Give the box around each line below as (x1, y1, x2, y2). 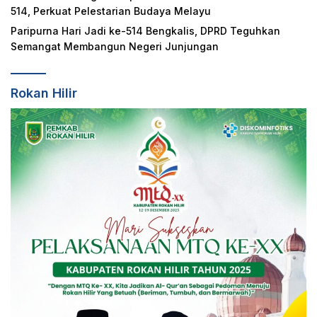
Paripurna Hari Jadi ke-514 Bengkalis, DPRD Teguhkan (11, 24, 280, 37)
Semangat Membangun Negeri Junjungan (11, 40, 219, 52)
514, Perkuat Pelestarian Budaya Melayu (11, 4, 211, 17)
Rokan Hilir (11, 85, 77, 100)
